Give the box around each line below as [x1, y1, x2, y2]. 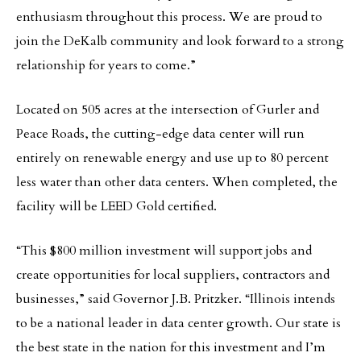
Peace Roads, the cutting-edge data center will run [16, 125, 305, 143]
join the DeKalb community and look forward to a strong [16, 32, 344, 50]
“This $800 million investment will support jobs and [16, 242, 312, 259]
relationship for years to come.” [16, 56, 196, 74]
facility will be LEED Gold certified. [16, 197, 217, 215]
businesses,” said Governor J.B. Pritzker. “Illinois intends [16, 290, 335, 308]
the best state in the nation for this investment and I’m [16, 338, 326, 356]
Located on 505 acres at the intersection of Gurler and [16, 101, 319, 118]
